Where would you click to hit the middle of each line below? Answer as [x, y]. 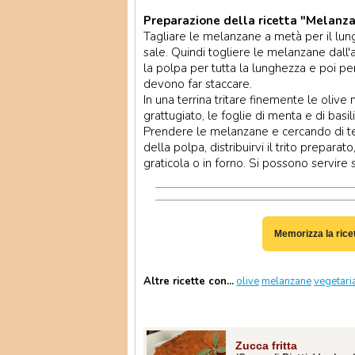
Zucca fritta [266, 346]
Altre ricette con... [189, 281]
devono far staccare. [198, 84]
